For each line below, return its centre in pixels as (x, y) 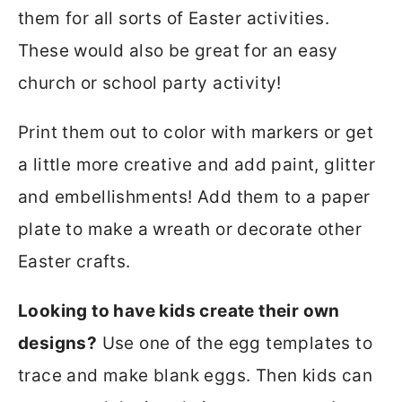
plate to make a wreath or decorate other (190, 230)
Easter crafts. (74, 262)
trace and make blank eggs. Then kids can (195, 376)
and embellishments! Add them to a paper (194, 197)
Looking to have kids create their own (179, 311)
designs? (58, 344)
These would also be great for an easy (178, 51)
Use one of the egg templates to (235, 344)
